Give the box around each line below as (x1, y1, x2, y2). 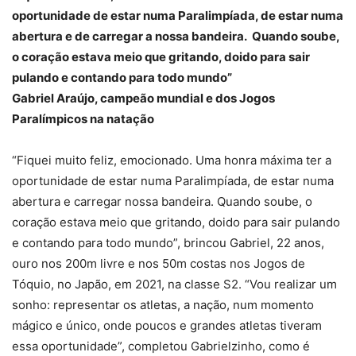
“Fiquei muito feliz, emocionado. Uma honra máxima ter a (12, 152, 331, 168)
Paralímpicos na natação (12, 110, 157, 126)
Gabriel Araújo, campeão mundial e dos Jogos (12, 90, 275, 106)
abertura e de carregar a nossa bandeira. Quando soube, (12, 28, 339, 44)
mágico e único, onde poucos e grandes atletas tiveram (12, 317, 322, 333)
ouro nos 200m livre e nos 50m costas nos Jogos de (12, 255, 305, 271)
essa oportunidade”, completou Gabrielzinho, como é (12, 338, 310, 354)
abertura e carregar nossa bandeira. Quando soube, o (12, 193, 312, 209)
